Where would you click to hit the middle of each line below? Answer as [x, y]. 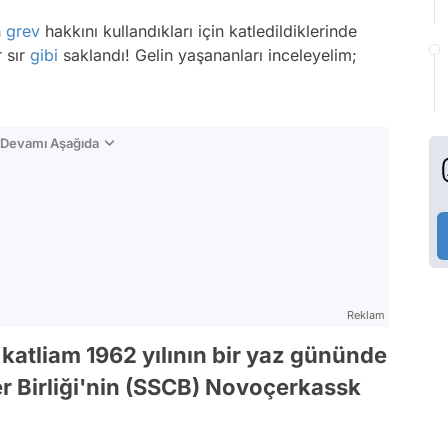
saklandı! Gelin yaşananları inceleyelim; [207, 55]
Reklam [366, 315]
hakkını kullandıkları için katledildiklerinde [198, 31]
